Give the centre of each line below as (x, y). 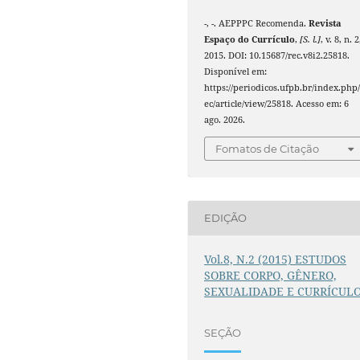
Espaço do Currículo (250, 40)
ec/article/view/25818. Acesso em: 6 (277, 104)
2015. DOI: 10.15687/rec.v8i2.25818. (277, 56)
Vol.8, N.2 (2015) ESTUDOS (276, 259)
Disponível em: (236, 72)
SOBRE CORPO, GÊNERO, (271, 275)
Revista (325, 24)
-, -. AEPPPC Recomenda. (257, 24)
